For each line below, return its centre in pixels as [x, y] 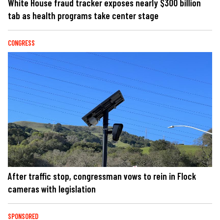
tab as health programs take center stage [83, 16]
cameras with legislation [52, 189]
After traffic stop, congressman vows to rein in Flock [102, 176]
